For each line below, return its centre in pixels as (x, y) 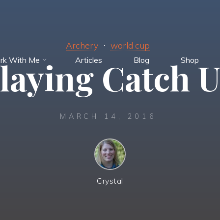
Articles (89, 60)
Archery (82, 45)
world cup (130, 45)
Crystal (110, 181)
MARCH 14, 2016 (108, 117)
